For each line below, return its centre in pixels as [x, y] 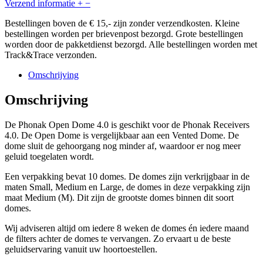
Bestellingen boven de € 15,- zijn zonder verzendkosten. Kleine [122, 23]
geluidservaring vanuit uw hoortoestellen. [81, 249]
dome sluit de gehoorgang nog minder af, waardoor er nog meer [123, 146]
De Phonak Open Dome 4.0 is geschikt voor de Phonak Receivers [127, 124]
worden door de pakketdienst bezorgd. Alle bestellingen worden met [131, 45]
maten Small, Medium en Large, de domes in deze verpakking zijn [127, 187]
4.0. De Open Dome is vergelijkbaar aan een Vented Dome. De [122, 135]
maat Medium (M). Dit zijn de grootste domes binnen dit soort [119, 197]
